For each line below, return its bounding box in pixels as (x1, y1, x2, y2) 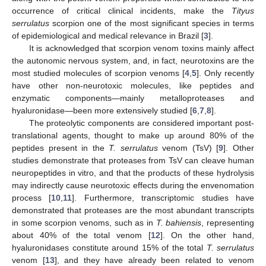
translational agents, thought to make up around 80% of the (12, 130, 254, 140)
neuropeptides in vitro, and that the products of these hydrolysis (12, 167, 254, 178)
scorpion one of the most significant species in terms (49, 18, 254, 28)
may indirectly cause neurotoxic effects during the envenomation (12, 180, 254, 190)
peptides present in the (12, 142, 109, 153)
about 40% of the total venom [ (12, 230, 151, 240)
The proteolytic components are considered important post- (28, 118, 254, 128)
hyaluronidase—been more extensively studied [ (12, 105, 192, 115)
